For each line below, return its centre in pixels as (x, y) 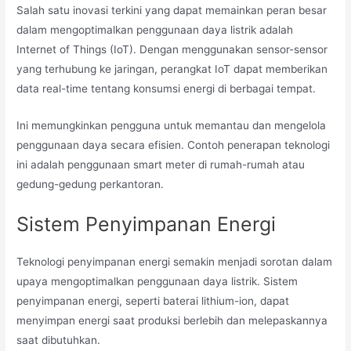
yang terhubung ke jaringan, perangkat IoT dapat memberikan (172, 69)
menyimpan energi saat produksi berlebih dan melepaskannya (172, 320)
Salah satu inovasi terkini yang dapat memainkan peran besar (172, 11)
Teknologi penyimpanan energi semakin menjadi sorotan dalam (175, 261)
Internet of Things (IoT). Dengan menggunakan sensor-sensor (172, 50)
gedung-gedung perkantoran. (90, 184)
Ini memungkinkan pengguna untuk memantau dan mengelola (172, 125)
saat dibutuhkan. (59, 340)
